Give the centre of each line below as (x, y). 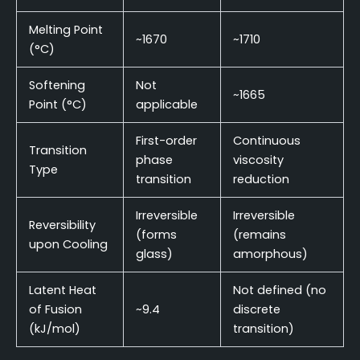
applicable (166, 104)
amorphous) (270, 254)
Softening (57, 85)
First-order (166, 140)
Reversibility (62, 225)
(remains (259, 234)
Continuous (266, 140)
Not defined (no (279, 290)
